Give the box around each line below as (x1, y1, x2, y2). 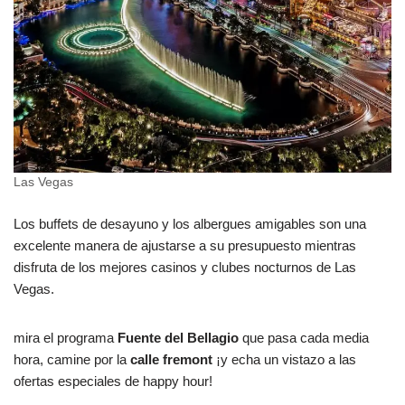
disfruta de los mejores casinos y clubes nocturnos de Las (14, 259, 356, 275)
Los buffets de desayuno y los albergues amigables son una (14, 215, 366, 231)
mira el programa (14, 329, 118, 345)
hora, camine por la (14, 351, 130, 367)
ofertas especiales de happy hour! (14, 372, 212, 389)
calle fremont (130, 351, 212, 367)
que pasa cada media (239, 329, 369, 345)
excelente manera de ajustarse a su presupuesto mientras (14, 237, 356, 253)
